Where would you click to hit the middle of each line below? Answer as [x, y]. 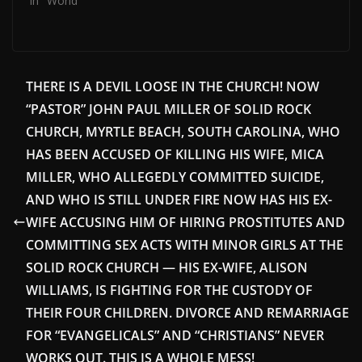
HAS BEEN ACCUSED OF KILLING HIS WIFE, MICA [175, 155]
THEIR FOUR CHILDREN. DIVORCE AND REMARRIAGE [187, 313]
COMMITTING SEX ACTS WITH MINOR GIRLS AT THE [185, 245]
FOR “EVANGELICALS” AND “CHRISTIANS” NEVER [175, 336]
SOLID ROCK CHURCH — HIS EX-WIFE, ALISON [167, 268]
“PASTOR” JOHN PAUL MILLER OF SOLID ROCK [168, 109]
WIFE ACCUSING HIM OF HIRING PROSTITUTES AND [185, 223]
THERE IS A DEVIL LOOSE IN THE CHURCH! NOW [173, 87]
